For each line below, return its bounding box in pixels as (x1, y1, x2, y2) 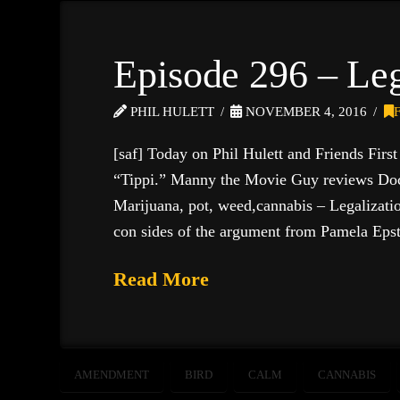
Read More (113, 268, 210, 291)
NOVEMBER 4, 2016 (242, 104, 368, 120)
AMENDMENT (74, 367, 150, 381)
